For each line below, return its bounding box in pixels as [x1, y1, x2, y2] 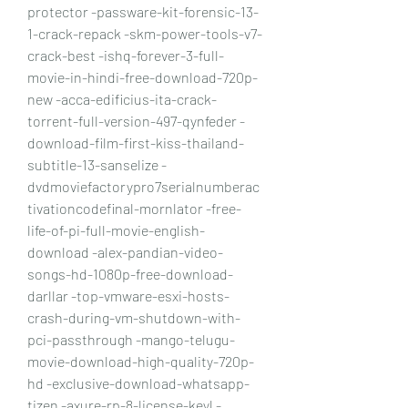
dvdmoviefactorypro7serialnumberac [27, 177, 260, 195]
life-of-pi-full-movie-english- [27, 220, 205, 239]
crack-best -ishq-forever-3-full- [27, 46, 224, 64]
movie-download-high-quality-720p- [27, 352, 254, 370]
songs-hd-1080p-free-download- [27, 264, 233, 282]
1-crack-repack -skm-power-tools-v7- [27, 24, 262, 42]
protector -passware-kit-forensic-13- [27, 2, 259, 20]
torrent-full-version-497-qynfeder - [27, 111, 245, 129]
